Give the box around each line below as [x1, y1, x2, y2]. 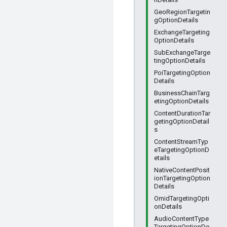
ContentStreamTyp [154, 138, 208, 145]
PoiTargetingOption [154, 69, 210, 77]
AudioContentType [154, 215, 209, 222]
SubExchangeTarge [154, 49, 210, 56]
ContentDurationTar [154, 109, 210, 117]
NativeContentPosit [154, 166, 210, 174]
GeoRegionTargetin [154, 8, 210, 16]
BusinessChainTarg [154, 89, 210, 97]
